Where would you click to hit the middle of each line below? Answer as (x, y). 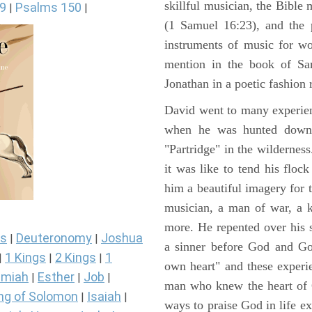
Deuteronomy (54, 238)
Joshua (122, 238)
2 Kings (76, 258)
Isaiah (104, 297)
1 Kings (25, 258)
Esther (56, 277)
